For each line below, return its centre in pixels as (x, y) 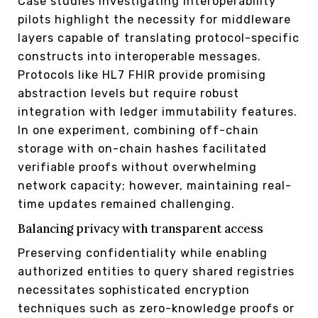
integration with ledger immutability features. (158, 111)
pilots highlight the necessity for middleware (154, 19)
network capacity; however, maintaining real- (155, 185)
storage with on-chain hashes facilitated (142, 148)
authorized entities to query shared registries (156, 271)
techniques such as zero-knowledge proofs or (156, 308)
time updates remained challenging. (126, 204)
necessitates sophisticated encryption (134, 290)
